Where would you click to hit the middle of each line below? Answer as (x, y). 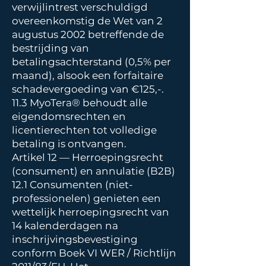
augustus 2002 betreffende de (88, 34)
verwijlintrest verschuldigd (80, 7)
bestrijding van (50, 48)
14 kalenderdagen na (65, 226)
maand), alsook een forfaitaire (88, 75)
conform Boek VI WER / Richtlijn (94, 253)
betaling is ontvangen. (70, 144)
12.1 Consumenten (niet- (72, 185)
